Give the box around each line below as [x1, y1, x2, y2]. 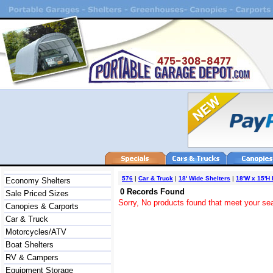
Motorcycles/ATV [5, 227, 66, 236]
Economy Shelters [5, 176, 71, 185]
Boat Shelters [5, 240, 54, 249]
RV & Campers [5, 253, 58, 262]
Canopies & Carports [5, 202, 79, 211]
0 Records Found [120, 187, 185, 196]
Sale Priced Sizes [5, 189, 69, 198]
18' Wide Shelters [179, 175, 230, 182]
